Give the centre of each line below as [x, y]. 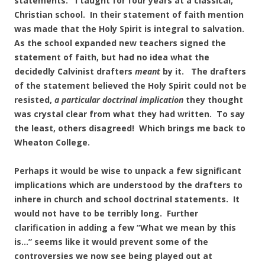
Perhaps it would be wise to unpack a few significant [128, 171]
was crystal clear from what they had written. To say [130, 114]
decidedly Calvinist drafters [75, 71]
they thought [213, 100]
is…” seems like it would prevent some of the [111, 242]
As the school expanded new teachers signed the [120, 43]
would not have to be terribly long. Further [106, 213]
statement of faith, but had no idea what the [112, 57]
